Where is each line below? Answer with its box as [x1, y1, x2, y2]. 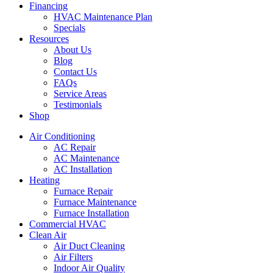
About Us [54, 44, 91, 55]
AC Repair [54, 141, 96, 152]
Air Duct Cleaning [54, 240, 125, 251]
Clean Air [29, 229, 66, 240]
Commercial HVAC [29, 218, 106, 229]
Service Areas [54, 88, 107, 99]
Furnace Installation [54, 207, 129, 218]
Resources [29, 33, 69, 44]
